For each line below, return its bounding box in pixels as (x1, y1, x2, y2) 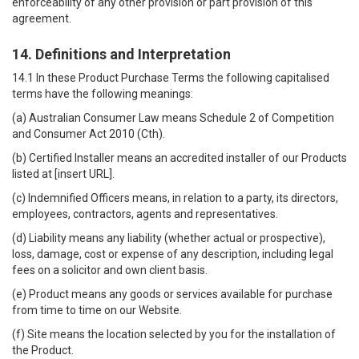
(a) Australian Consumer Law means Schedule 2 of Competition (12, 111, 334, 124)
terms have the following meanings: (12, 87, 193, 100)
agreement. (12, 12, 71, 25)
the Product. (12, 344, 74, 357)
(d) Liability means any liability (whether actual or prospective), (12, 232, 325, 244)
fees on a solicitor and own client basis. (12, 264, 208, 276)
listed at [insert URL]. (12, 167, 115, 180)
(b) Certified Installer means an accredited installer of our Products (12, 151, 347, 164)
